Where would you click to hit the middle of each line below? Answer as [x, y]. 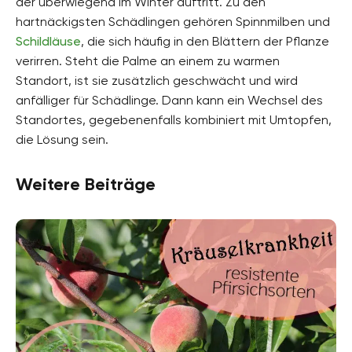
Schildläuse [48, 41]
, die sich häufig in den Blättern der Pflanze [205, 41]
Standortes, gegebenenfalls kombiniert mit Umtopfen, [174, 119]
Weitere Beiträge [86, 184]
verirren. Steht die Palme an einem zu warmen [148, 60]
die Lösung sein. [62, 139]
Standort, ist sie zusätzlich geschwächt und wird [157, 80]
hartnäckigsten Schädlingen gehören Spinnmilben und [173, 21]
